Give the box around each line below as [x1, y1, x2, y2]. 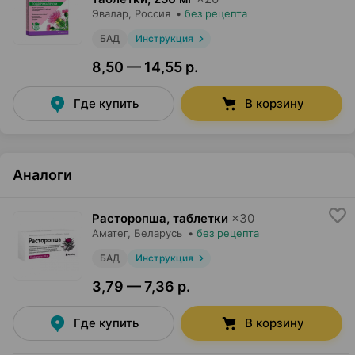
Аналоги [13, 166, 72, 184]
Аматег [92, 227, 128, 240]
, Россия [128, 7, 170, 21]
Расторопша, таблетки [92, 211, 228, 227]
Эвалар [92, 7, 128, 21]
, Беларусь [128, 227, 182, 240]
